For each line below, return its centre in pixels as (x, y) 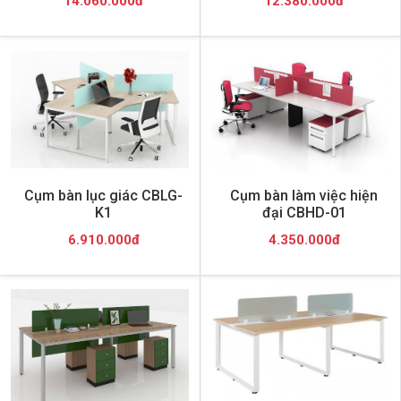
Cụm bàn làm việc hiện (304, 195)
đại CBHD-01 (304, 212)
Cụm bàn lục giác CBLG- (103, 195)
